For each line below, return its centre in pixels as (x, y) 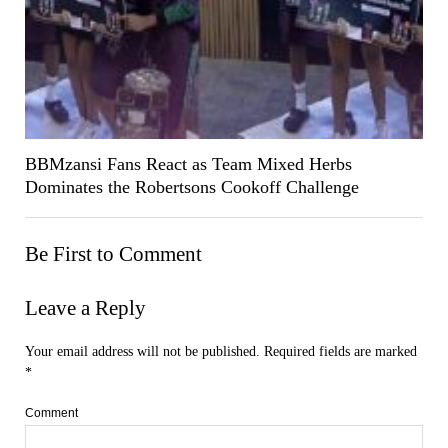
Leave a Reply (85, 307)
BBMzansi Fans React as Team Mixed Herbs (188, 163)
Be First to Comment (113, 253)
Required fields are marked (340, 351)
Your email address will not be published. (142, 351)
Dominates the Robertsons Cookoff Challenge (191, 186)
